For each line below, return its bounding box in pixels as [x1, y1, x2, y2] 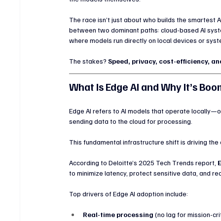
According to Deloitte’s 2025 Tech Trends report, [69, 158, 218, 167]
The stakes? [69, 56, 109, 65]
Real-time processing [83, 210, 154, 219]
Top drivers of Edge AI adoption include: [69, 189, 188, 198]
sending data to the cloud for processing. [69, 116, 193, 125]
